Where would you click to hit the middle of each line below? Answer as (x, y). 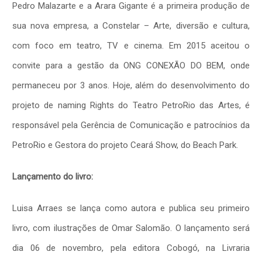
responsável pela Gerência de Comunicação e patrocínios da (131, 125)
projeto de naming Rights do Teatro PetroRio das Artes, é (131, 105)
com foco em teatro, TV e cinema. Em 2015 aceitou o (131, 45)
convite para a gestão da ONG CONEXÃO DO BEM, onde (131, 65)
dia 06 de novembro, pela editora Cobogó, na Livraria (131, 248)
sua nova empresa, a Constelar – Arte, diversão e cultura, (131, 25)
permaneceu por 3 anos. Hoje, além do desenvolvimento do (131, 85)
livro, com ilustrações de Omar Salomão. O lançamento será (131, 228)
